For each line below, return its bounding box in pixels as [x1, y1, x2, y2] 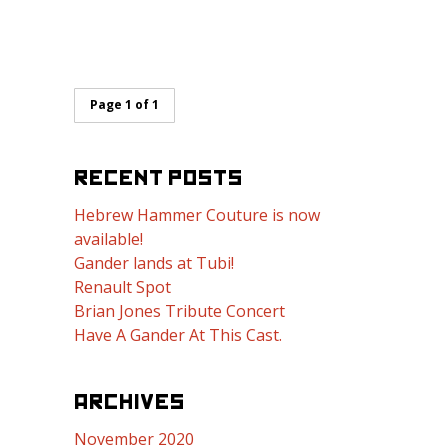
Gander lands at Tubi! [74, 252, 234, 274]
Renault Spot [74, 276, 171, 298]
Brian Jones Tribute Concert [74, 300, 285, 322]
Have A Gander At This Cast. [74, 324, 282, 346]
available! [74, 228, 143, 250]
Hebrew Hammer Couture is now [74, 204, 320, 226]
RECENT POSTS [74, 167, 243, 189]
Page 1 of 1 [90, 96, 159, 113]
